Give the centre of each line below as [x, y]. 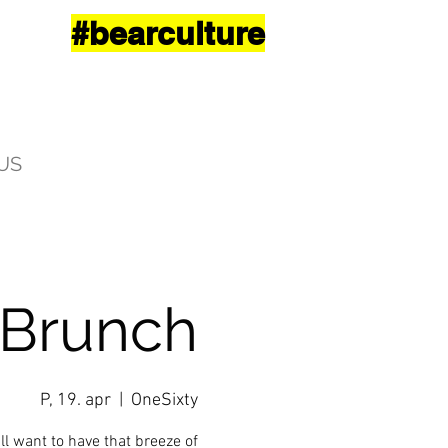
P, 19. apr [75, 400]
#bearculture [168, 33]
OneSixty [164, 400]
